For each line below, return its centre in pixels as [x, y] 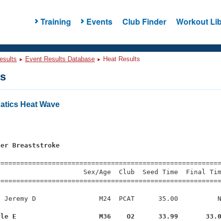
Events [99, 21]
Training [55, 21]
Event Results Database [60, 59]
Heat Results [121, 59]
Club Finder [144, 21]
